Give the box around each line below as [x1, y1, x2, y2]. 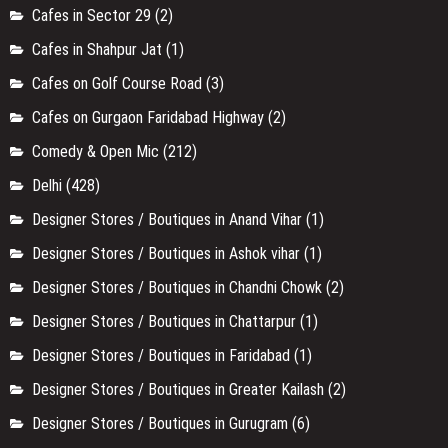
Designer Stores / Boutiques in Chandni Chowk [32, 277, 322, 297]
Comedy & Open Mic [32, 141, 159, 161]
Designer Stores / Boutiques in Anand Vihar [32, 209, 302, 229]
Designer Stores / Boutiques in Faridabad [32, 345, 290, 365]
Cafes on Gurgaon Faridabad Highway [32, 107, 264, 127]
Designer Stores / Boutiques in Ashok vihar [32, 243, 300, 263]
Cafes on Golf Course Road [32, 73, 202, 93]
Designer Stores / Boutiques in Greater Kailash [32, 379, 324, 399]
